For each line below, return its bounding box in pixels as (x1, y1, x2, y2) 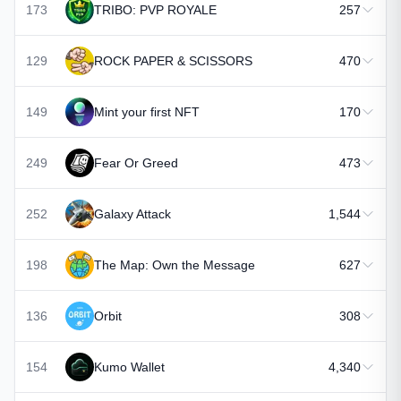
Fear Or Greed (94, 156, 178, 170)
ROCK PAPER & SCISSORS (94, 54, 252, 68)
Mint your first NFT (94, 105, 200, 119)
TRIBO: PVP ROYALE (94, 3, 217, 17)
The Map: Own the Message (94, 258, 255, 272)
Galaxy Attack (94, 207, 171, 221)
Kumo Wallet (94, 360, 165, 374)
